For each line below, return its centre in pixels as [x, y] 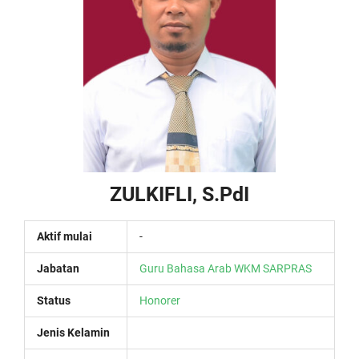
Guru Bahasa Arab [186, 268]
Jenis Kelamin [73, 333]
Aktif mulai [65, 236]
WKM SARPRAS [273, 268]
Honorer [160, 301]
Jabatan [58, 268]
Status [54, 301]
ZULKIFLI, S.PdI [179, 194]
